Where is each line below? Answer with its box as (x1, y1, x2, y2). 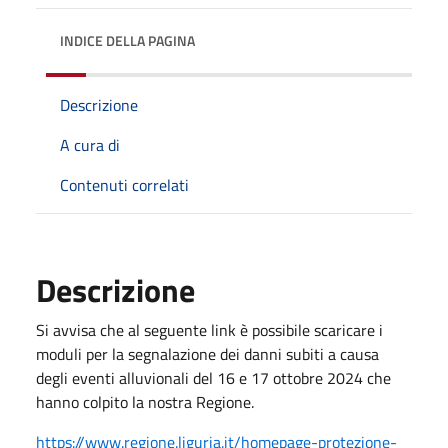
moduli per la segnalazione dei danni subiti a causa (36, 341, 379, 366)
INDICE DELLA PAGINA (60, 29, 195, 51)
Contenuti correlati (60, 172, 189, 197)
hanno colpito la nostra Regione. (36, 389, 254, 414)
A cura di (60, 132, 120, 157)
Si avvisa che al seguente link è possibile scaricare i (36, 317, 383, 342)
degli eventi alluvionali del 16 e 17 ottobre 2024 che (36, 365, 391, 390)
